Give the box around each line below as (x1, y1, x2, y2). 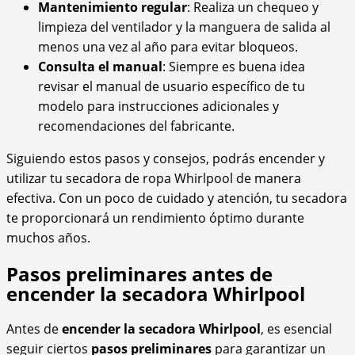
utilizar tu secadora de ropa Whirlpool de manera (6, 170, 301, 188)
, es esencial (261, 319, 332, 338)
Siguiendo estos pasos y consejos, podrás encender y (6, 150, 325, 168)
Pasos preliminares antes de (6, 261, 273, 288)
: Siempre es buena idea (162, 58, 305, 76)
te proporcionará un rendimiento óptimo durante (6, 209, 304, 227)
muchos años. (6, 229, 90, 247)
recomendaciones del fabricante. (38, 117, 235, 136)
